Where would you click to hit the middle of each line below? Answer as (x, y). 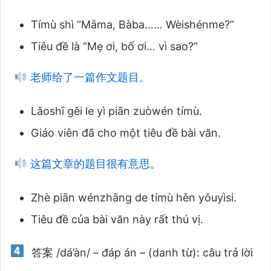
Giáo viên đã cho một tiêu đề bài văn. (126, 132)
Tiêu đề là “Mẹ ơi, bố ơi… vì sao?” (114, 46)
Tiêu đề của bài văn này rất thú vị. (117, 219)
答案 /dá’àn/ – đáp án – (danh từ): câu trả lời (140, 252)
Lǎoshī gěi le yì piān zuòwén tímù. (116, 111)
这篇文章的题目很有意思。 (94, 163)
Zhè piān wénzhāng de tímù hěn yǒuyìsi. (134, 197)
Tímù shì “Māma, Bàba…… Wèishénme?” (132, 24)
